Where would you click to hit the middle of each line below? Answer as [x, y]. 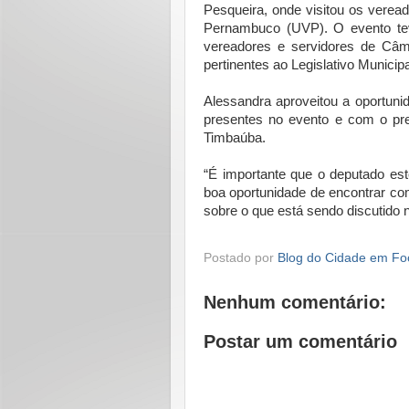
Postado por [241, 258]
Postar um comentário [300, 342]
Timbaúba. [238, 137]
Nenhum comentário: [295, 303]
